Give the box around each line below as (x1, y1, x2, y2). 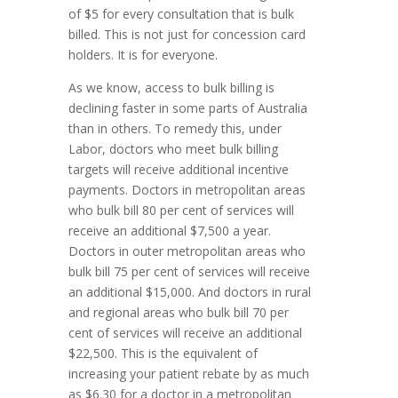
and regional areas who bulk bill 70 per (68, 304, 290, 322)
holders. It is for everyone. (68, 46, 219, 64)
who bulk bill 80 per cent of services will (68, 202, 295, 219)
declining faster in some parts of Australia (68, 99, 308, 117)
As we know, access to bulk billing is (68, 79, 275, 97)
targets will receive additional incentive (68, 161, 290, 179)
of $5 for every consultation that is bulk (68, 5, 295, 23)
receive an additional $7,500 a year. (68, 222, 272, 240)
